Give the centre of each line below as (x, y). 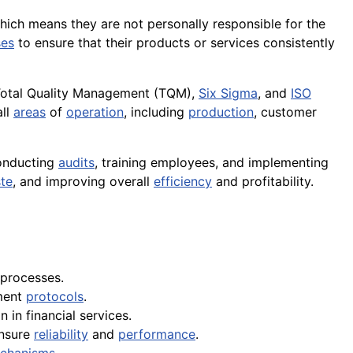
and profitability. (263, 182)
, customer (285, 112)
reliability (61, 334)
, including (156, 112)
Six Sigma (228, 93)
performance (157, 334)
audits (76, 163)
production (221, 112)
